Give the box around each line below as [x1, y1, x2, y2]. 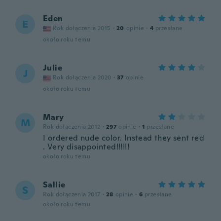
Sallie [43, 180, 66, 190]
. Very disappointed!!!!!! [43, 142, 129, 152]
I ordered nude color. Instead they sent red [43, 133, 205, 143]
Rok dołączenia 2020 [53, 74, 111, 81]
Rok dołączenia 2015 [53, 24, 111, 32]
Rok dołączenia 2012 [43, 123, 101, 131]
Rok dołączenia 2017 [43, 190, 101, 198]
